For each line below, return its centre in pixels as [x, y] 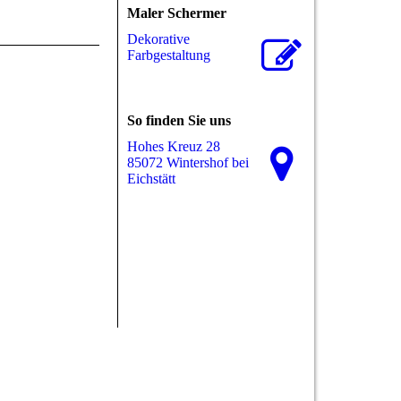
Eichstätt [151, 179]
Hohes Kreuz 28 [174, 147]
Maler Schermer [177, 13]
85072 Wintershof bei [188, 163]
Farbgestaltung [169, 55]
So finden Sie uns [179, 121]
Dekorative [158, 39]
